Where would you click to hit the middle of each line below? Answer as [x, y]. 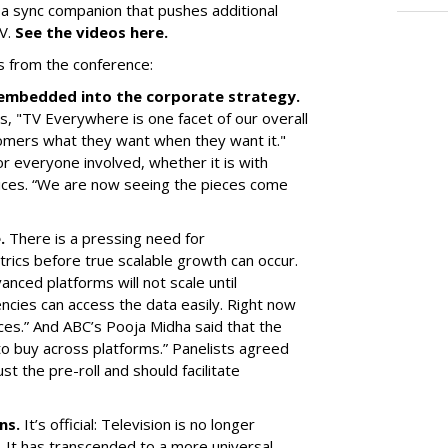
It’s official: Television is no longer [139, 424]
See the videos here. [91, 32]
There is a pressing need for [107, 238]
